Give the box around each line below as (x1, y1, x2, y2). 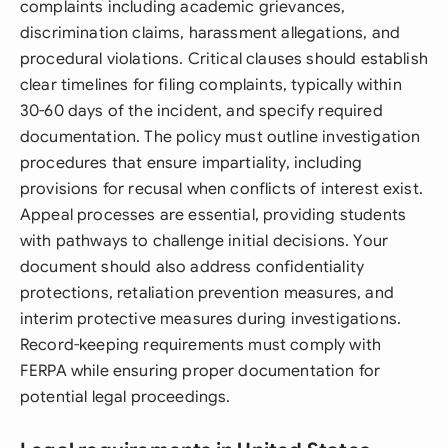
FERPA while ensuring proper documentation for (20, 361, 381, 381)
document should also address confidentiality (20, 257, 365, 277)
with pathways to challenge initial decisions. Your (20, 231, 389, 251)
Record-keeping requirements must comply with (20, 335, 382, 355)
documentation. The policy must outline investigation (20, 127, 421, 147)
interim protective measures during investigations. (20, 309, 402, 329)
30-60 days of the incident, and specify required (20, 101, 383, 121)
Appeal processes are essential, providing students (20, 205, 407, 225)
